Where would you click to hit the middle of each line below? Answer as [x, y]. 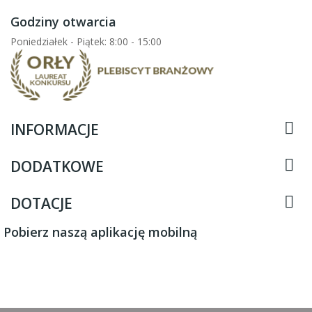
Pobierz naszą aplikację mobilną [100, 232]
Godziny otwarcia [63, 21]
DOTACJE [41, 203]
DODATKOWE [57, 166]
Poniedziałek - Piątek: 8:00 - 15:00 [86, 41]
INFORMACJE [55, 129]
